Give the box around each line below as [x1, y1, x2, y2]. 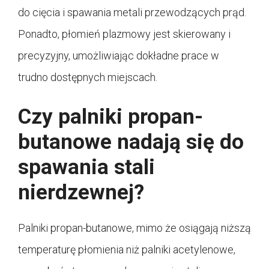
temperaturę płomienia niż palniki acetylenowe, [18, 243, 235, 256]
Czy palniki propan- [18, 104, 203, 129]
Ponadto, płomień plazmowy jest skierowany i [18, 27, 231, 40]
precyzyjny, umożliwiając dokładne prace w [18, 49, 219, 62]
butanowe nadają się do [18, 129, 244, 154]
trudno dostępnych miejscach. [18, 70, 157, 83]
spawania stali [18, 154, 155, 180]
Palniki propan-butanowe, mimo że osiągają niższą [18, 221, 251, 234]
